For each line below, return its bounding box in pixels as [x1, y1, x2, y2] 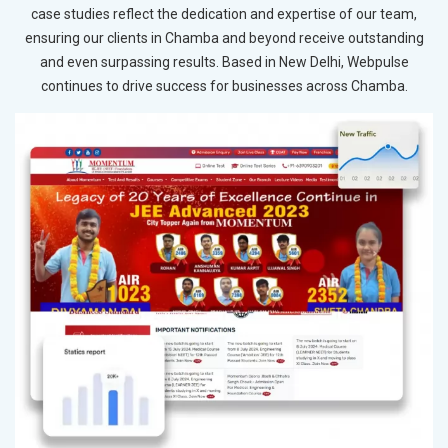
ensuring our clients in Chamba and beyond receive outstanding [24, 29, 424, 46]
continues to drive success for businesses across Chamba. [40, 77, 408, 94]
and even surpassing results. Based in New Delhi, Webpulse [39, 53, 409, 70]
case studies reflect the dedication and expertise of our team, [31, 5, 417, 22]
